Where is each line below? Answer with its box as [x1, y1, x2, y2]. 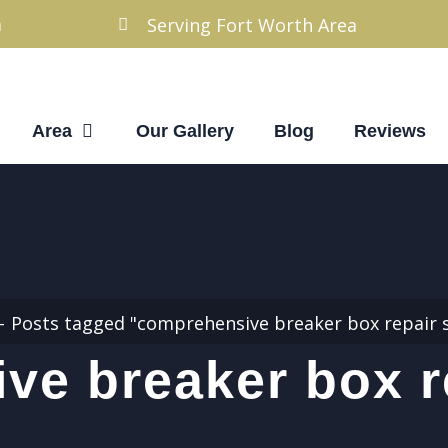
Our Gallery [135, 121, 234, 141]
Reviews [353, 121, 426, 141]
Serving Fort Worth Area [146, 12, 357, 37]
